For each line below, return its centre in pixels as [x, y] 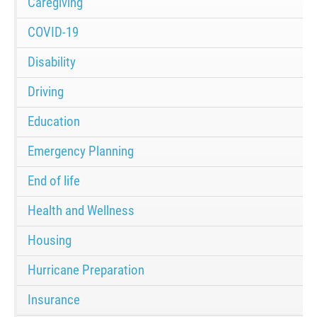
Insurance [54, 300]
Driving [46, 92]
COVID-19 [53, 33]
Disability [52, 62]
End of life [54, 181]
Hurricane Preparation [86, 270]
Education [54, 122]
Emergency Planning [81, 151]
